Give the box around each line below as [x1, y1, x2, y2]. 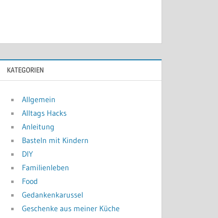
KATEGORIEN [7, 65, 44, 74]
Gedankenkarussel [22, 190, 84, 200]
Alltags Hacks [22, 108, 67, 118]
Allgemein [22, 94, 56, 105]
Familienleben [22, 163, 70, 173]
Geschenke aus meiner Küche [22, 203, 120, 214]
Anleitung [22, 122, 55, 132]
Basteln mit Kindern [22, 135, 89, 145]
